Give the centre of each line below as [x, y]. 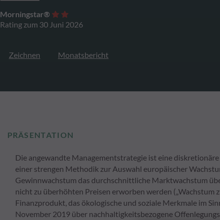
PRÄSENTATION [41, 135]
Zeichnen [25, 55]
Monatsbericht [83, 55]
